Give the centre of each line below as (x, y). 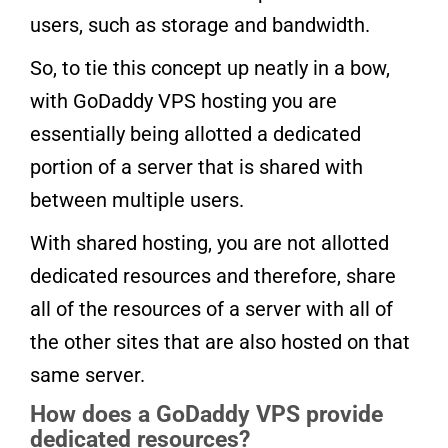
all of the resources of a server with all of (211, 309)
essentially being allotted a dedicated (195, 134)
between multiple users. (137, 200)
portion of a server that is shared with (196, 167)
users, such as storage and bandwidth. (200, 25)
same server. (87, 375)
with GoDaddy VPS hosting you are (183, 101)
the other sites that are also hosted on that (220, 342)
